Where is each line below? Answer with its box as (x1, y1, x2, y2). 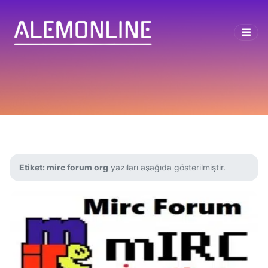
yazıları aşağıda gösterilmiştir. (108, 162, 226, 172)
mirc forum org (47, 162, 108, 172)
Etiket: (19, 162, 47, 172)
